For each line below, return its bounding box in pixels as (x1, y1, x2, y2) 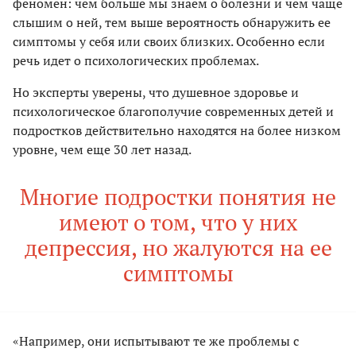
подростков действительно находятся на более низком (13, 121, 341, 139)
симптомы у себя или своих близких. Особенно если (13, 32, 325, 50)
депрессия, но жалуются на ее (24, 232, 332, 262)
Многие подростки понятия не (20, 181, 336, 211)
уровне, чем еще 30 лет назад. (13, 140, 192, 158)
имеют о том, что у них (58, 207, 298, 237)
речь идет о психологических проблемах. (13, 51, 259, 69)
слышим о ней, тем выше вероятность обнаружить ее (13, 13, 331, 31)
